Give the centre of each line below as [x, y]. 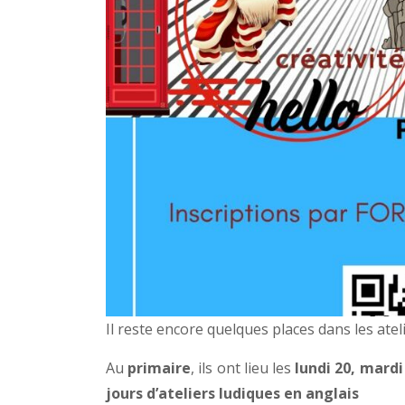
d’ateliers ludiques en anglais [254, 393]
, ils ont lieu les [243, 367]
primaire [160, 367]
